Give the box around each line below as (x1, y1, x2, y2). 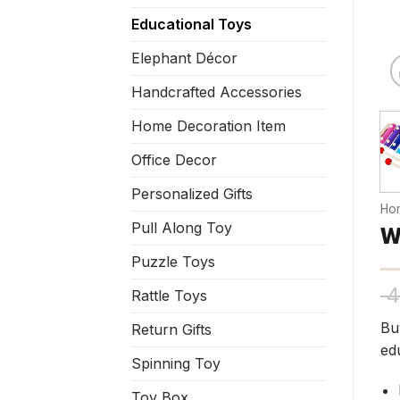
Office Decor (131, 151, 217, 170)
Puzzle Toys (131, 253, 215, 271)
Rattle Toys (131, 287, 207, 305)
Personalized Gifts (131, 185, 253, 204)
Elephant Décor (131, 49, 237, 68)
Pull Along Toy (131, 219, 232, 237)
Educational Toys (131, 15, 252, 34)
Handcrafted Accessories (131, 83, 302, 102)
